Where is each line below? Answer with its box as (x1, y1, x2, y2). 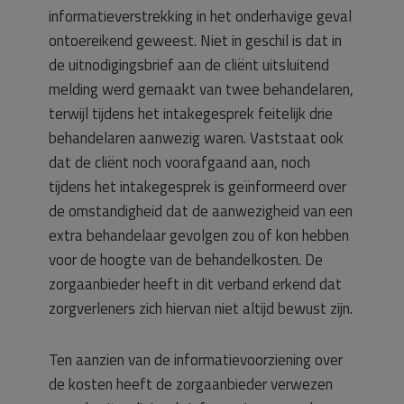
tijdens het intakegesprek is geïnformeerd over (49, 175, 346, 198)
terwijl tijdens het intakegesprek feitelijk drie (49, 102, 333, 125)
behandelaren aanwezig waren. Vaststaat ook (49, 126, 344, 150)
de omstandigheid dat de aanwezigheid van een (49, 199, 353, 223)
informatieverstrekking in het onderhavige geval (49, 5, 352, 28)
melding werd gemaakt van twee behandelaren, (49, 78, 353, 101)
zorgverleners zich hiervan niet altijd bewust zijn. (49, 297, 353, 320)
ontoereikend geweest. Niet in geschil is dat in (49, 29, 342, 52)
